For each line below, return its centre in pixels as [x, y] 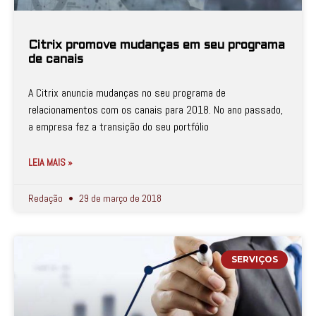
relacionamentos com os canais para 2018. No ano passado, [156, 110]
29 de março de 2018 [119, 198]
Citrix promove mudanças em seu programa [157, 46]
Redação [47, 198]
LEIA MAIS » [50, 162]
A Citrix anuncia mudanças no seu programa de [127, 93]
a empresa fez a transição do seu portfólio [119, 127]
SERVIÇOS [254, 260]
